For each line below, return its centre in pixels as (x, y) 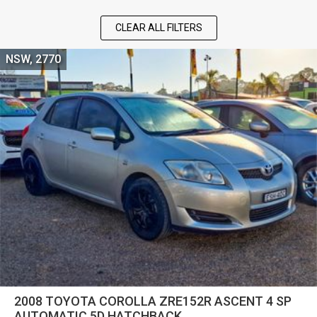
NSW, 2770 (33, 59)
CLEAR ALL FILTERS (158, 27)
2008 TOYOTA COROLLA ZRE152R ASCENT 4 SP (153, 301)
